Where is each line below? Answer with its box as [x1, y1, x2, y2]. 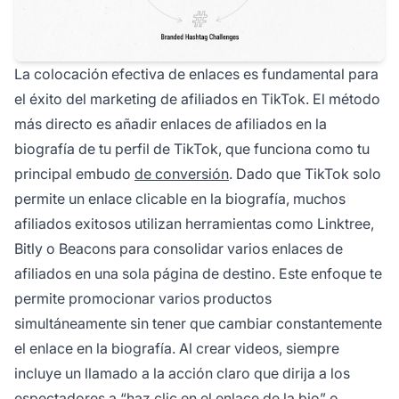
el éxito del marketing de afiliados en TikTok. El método [14, 90, 380, 109]
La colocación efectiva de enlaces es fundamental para [14, 65, 379, 84]
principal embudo [14, 165, 134, 183]
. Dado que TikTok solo [229, 165, 381, 183]
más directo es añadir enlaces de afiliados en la [14, 115, 327, 134]
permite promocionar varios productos [14, 289, 272, 308]
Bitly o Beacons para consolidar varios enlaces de [14, 240, 343, 258]
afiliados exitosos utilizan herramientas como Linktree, [14, 215, 374, 233]
